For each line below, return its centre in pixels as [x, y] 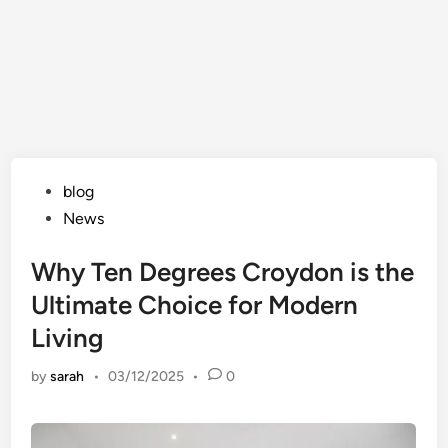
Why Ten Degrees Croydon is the [223, 272]
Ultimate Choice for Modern [195, 305]
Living [68, 338]
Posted [55, 190]
